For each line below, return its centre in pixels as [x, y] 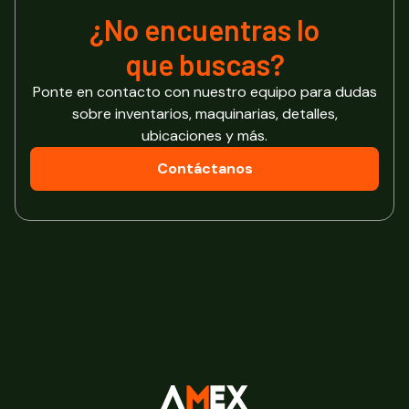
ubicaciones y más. [204, 136]
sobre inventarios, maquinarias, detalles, [204, 114]
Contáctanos [204, 169]
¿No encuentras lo [204, 30]
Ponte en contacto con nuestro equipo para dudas [204, 92]
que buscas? [204, 64]
